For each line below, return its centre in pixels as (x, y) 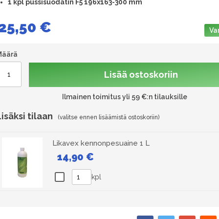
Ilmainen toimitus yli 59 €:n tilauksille (125, 97)
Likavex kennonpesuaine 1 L (101, 143)
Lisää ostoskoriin (141, 74)
